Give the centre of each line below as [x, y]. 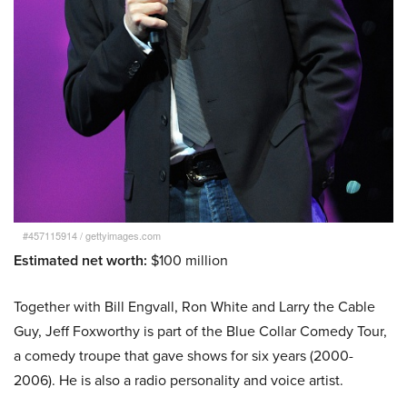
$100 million [189, 260]
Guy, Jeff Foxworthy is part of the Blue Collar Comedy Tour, [200, 331]
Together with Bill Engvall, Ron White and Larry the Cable [194, 306]
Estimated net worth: [82, 260]
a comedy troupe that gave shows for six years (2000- [184, 355]
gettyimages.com [123, 235]
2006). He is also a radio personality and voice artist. [179, 380]
